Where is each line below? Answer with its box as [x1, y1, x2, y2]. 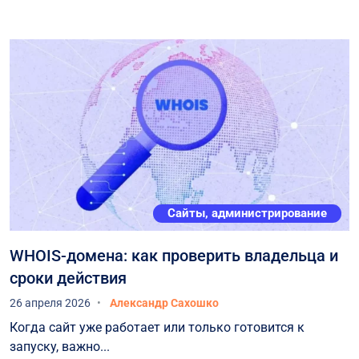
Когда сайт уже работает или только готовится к [10, 319, 305, 335]
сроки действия [10, 268, 127, 288]
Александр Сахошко [110, 296, 219, 309]
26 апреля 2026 [10, 296, 91, 309]
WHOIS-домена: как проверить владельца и [10, 245, 338, 265]
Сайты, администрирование [167, 205, 328, 220]
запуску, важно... [10, 338, 110, 354]
